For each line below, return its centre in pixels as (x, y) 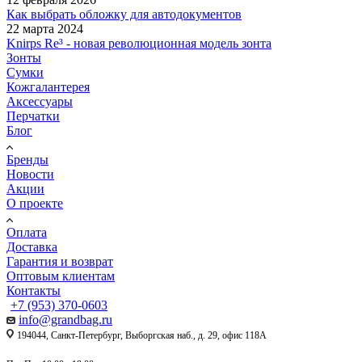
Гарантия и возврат (60, 261)
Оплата (27, 232)
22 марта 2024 (45, 28)
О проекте (35, 203)
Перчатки (33, 116)
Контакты (34, 290)
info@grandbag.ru (65, 319)
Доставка (32, 246)
